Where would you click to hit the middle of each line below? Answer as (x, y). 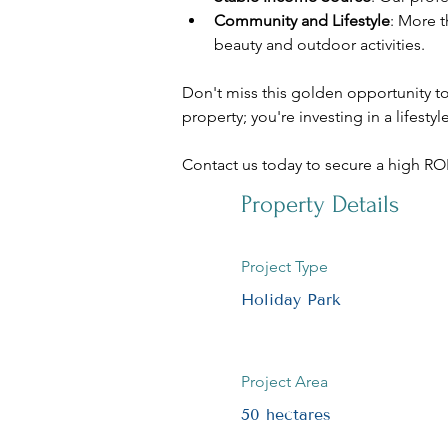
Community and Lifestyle (302, 21)
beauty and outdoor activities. (319, 45)
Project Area (284, 382)
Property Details (320, 205)
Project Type (284, 267)
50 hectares (286, 415)
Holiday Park (291, 300)
